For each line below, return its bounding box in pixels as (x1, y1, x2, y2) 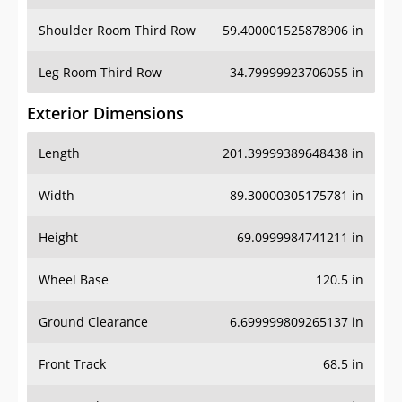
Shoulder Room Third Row (39, 22, 196, 39)
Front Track (39, 355, 106, 373)
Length (39, 144, 80, 162)
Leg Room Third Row (39, 64, 162, 82)
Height (39, 229, 78, 247)
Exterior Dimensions (27, 102, 184, 125)
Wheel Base (39, 271, 109, 289)
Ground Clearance (39, 313, 148, 331)
